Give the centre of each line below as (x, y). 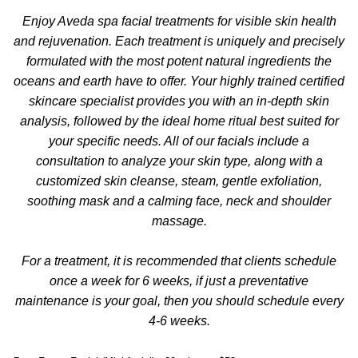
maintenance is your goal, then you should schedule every (179, 301)
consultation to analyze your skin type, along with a (179, 161)
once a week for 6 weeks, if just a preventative (179, 281)
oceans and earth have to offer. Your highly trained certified (179, 82)
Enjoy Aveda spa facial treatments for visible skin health (179, 22)
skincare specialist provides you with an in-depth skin (179, 101)
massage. (179, 221)
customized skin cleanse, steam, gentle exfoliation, (179, 181)
